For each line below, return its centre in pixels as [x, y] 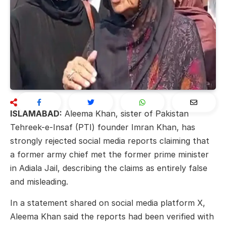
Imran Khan [154, 127]
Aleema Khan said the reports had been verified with [112, 216]
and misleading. [39, 182]
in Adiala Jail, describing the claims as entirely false [109, 168]
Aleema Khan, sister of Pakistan [125, 114]
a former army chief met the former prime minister [109, 155]
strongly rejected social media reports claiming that [110, 141]
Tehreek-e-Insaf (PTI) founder [71, 127]
